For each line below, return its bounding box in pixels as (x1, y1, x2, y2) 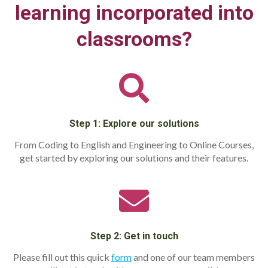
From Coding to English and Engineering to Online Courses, (14, 139, 254, 151)
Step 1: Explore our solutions (69, 118, 199, 130)
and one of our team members (133, 251, 255, 263)
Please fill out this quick (13, 251, 111, 263)
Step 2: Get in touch (90, 230, 178, 242)
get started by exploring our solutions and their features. (20, 152, 248, 164)
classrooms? (76, 27, 192, 51)
